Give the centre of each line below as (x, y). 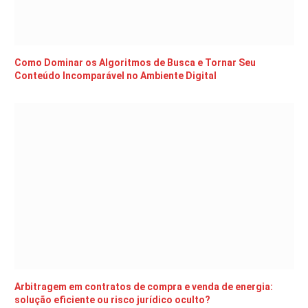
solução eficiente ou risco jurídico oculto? (112, 300)
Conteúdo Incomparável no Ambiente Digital (115, 76)
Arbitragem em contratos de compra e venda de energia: (144, 287)
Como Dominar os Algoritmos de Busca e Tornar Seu (135, 63)
